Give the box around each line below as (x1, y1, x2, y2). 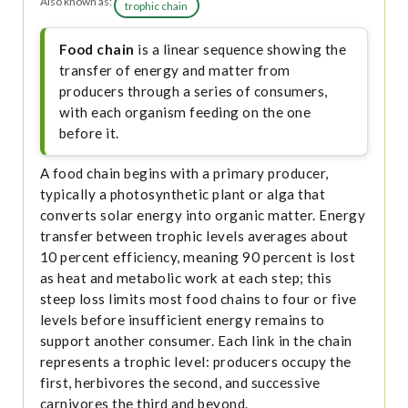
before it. (58, 125, 119, 142)
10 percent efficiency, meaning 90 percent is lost (39, 249, 356, 266)
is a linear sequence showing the (134, 41, 347, 58)
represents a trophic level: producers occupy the (39, 353, 352, 371)
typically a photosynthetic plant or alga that (39, 186, 326, 203)
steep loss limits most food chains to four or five (39, 291, 357, 308)
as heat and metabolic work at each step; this (39, 270, 332, 287)
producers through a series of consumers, (58, 83, 328, 100)
